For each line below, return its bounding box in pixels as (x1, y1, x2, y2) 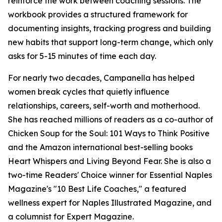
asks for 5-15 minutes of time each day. (8, 51, 156, 61)
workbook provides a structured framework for (8, 9, 188, 20)
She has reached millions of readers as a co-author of (8, 114, 213, 125)
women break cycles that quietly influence (8, 87, 169, 97)
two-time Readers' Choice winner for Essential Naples (8, 170, 212, 180)
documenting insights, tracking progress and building (8, 23, 211, 34)
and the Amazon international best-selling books (8, 142, 193, 153)
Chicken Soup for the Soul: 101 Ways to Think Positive (8, 128, 210, 139)
